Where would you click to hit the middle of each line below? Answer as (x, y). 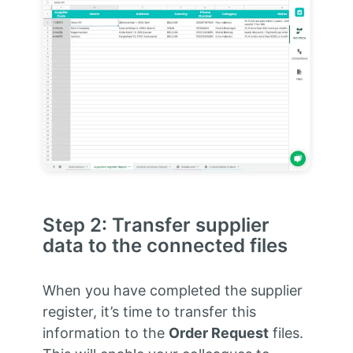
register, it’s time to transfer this (149, 311)
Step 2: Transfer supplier (156, 225)
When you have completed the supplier (172, 290)
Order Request (218, 333)
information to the (105, 333)
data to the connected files (165, 245)
